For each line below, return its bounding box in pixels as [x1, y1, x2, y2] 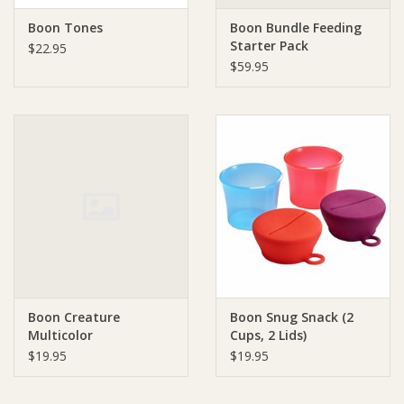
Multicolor [28, 326, 93, 344]
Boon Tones [28, 19, 103, 37]
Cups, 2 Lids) [230, 326, 307, 344]
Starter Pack [230, 37, 308, 55]
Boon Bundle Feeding [230, 19, 362, 37]
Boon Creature [28, 308, 120, 326]
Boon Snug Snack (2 [230, 308, 353, 326]
